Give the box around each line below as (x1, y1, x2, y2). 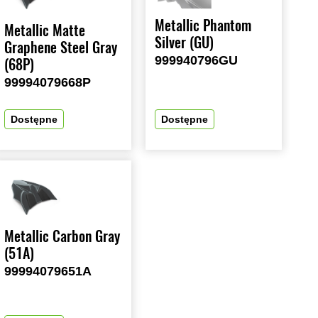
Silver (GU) (155, 33, 214, 53)
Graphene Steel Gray (4, 38, 118, 57)
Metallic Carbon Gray (4, 226, 121, 246)
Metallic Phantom (155, 16, 252, 35)
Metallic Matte (4, 21, 86, 40)
